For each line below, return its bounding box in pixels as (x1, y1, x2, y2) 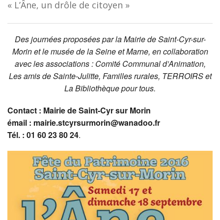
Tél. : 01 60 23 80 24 (7, 129, 79, 140)
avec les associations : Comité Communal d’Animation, (14, 57, 206, 69)
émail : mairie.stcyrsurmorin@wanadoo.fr (7, 116, 162, 128)
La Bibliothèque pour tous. (64, 82, 156, 94)
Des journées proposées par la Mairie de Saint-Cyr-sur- (14, 33, 206, 45)
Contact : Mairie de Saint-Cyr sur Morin (7, 104, 155, 116)
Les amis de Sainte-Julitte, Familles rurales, (8, 70, 162, 82)
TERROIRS (162, 70, 203, 82)
